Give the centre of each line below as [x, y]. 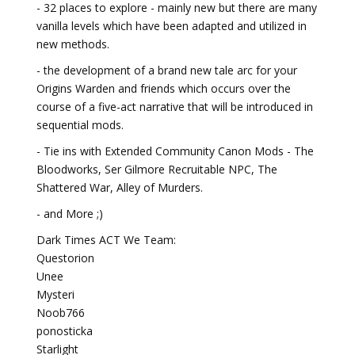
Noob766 [61, 313]
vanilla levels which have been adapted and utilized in [172, 26]
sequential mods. [80, 125]
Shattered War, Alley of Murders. [120, 187]
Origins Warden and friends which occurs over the [164, 88]
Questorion [65, 258]
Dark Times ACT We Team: [106, 240]
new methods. [73, 44]
